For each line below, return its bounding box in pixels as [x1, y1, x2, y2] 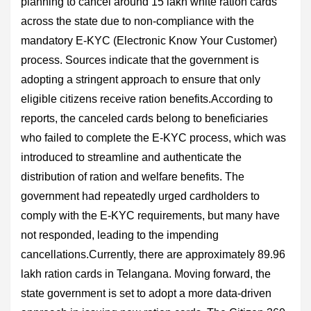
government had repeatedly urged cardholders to [21, 190, 260, 202]
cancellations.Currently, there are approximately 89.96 [21, 248, 285, 260]
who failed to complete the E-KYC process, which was [21, 131, 286, 144]
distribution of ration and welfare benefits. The [21, 170, 244, 183]
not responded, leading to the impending [21, 228, 219, 241]
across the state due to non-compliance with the [21, 15, 254, 27]
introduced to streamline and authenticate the [21, 151, 242, 163]
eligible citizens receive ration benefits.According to [21, 92, 273, 105]
